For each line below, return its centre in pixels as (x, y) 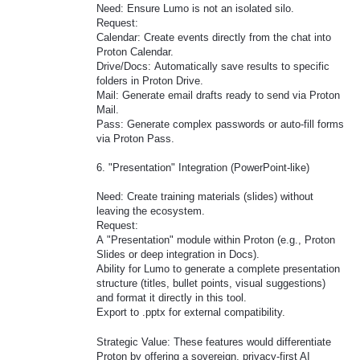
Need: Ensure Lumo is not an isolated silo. (195, 8)
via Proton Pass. (135, 138)
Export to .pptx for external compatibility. (191, 313)
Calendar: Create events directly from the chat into (214, 37)
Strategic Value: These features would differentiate (214, 342)
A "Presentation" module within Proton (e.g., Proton (216, 240)
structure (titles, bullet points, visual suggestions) (211, 284)
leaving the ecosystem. (151, 211)
